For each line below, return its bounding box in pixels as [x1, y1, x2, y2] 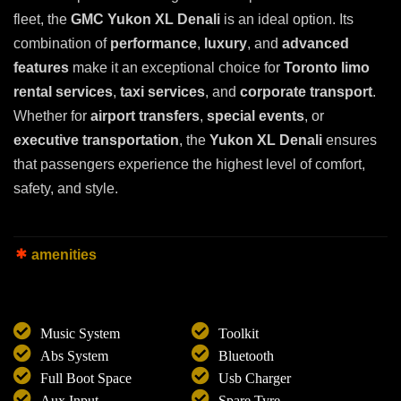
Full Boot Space [40, 371, 132, 387]
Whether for [13, 108, 90, 124]
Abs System [40, 348, 108, 364]
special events [207, 108, 304, 124]
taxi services [120, 84, 205, 100]
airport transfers [90, 108, 200, 124]
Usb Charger [218, 371, 291, 387]
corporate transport [240, 84, 372, 100]
